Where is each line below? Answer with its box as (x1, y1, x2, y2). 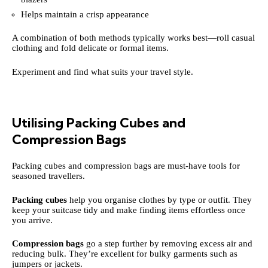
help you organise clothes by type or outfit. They (67, 194, 252, 205)
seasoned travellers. (12, 171, 85, 181)
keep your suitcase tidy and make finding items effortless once (12, 205, 245, 215)
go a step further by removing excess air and (84, 239, 252, 248)
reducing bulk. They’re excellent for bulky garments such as (12, 249, 237, 258)
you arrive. (12, 215, 53, 225)
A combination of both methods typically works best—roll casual (12, 33, 255, 42)
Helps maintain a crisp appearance (21, 9, 149, 19)
